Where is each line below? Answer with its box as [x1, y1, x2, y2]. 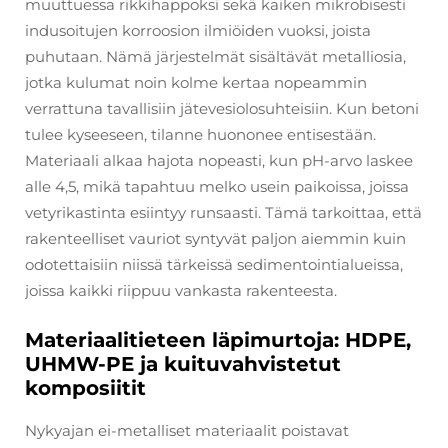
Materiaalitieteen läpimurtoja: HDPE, [25, 327, 411, 352]
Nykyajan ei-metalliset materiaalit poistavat [25, 420, 349, 440]
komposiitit [25, 375, 146, 400]
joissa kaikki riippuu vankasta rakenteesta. [25, 280, 337, 300]
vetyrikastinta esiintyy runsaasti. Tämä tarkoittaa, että [25, 202, 422, 222]
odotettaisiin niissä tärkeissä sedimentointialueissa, [25, 254, 403, 274]
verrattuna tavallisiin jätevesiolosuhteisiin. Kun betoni [25, 98, 419, 118]
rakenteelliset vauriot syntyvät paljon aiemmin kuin [25, 228, 406, 248]
